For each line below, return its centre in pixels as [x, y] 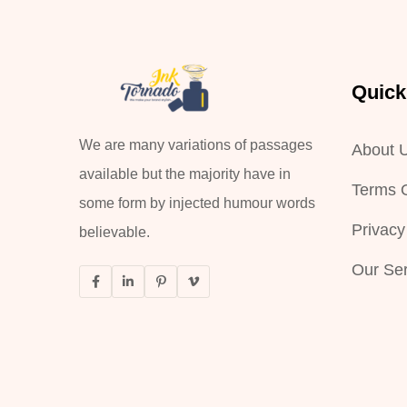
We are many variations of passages [196, 144]
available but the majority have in [185, 174]
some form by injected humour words [197, 203]
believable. [114, 232]
